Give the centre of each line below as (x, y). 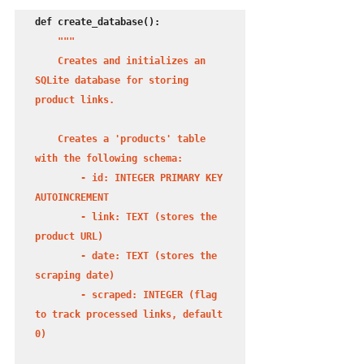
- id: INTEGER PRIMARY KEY (58, 178)
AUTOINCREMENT (72, 198)
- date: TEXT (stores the (58, 256)
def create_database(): (97, 22)
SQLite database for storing (112, 81)
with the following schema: (109, 159)
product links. (75, 100)
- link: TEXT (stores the (58, 217)
